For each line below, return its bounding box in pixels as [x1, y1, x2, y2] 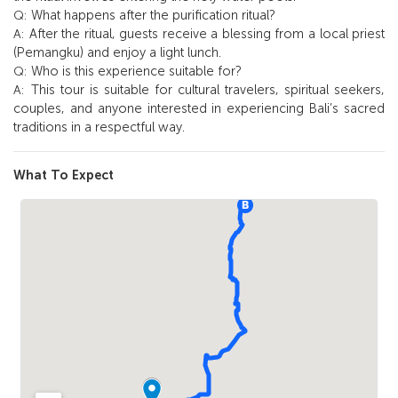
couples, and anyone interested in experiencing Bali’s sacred [13, 100, 385, 117]
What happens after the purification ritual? [31, 7, 276, 24]
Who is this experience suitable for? [31, 63, 243, 80]
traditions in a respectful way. [13, 119, 185, 136]
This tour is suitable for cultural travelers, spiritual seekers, [30, 82, 386, 99]
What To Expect [13, 167, 114, 184]
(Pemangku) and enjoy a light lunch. [13, 44, 221, 61]
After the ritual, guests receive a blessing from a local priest [28, 26, 386, 43]
